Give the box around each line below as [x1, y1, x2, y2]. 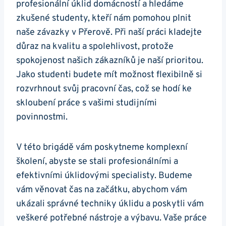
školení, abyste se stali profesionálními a [16, 155, 178, 167]
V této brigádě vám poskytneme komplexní [16, 141, 188, 153]
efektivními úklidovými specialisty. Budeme [16, 169, 192, 182]
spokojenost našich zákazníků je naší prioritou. [16, 54, 203, 67]
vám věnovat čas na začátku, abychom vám [16, 184, 187, 196]
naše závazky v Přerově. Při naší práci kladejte [16, 26, 202, 38]
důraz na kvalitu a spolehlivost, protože [16, 40, 174, 52]
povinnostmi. [16, 111, 68, 123]
